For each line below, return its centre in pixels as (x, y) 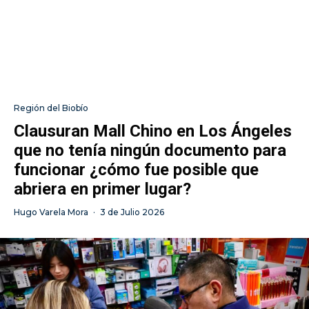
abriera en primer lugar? (102, 189)
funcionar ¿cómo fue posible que (136, 169)
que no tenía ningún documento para (150, 150)
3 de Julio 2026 (132, 212)
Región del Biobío (51, 108)
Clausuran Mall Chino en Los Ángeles (153, 131)
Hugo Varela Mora (51, 212)
